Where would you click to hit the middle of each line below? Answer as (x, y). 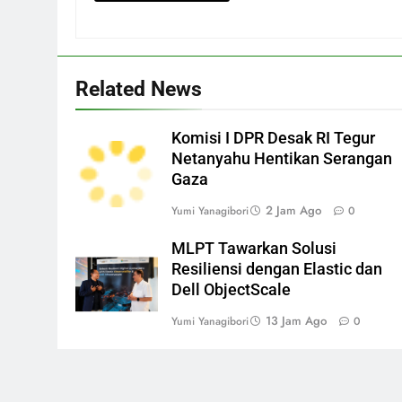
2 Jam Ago (293, 210)
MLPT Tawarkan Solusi (254, 248)
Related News (139, 88)
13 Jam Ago (296, 320)
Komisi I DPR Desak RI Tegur (273, 138)
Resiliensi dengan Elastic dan (277, 269)
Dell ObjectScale (231, 289)
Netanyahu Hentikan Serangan (282, 158)
